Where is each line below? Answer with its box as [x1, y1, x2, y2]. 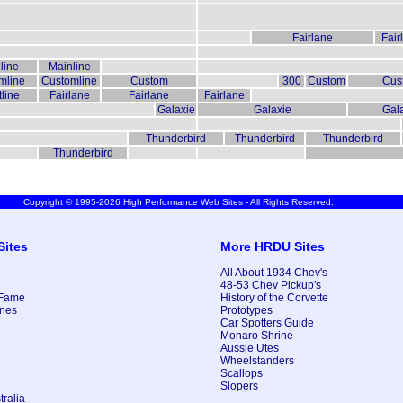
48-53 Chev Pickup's [220, 279, 321, 292]
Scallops [220, 367, 263, 381]
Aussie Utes [220, 342, 279, 355]
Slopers [220, 380, 258, 393]
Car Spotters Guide [220, 317, 314, 330]
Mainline [48, 60, 91, 74]
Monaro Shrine [220, 329, 293, 343]
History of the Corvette [220, 291, 328, 305]
